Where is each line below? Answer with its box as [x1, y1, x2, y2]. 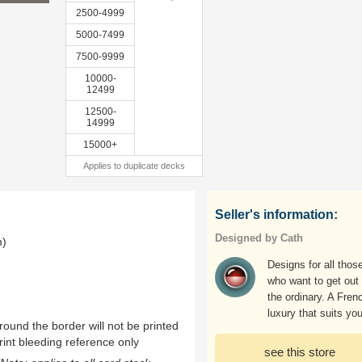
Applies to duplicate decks [83, 161, 185, 170]
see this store [264, 345, 335, 359]
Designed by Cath [215, 232, 303, 244]
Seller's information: [215, 208, 338, 221]
